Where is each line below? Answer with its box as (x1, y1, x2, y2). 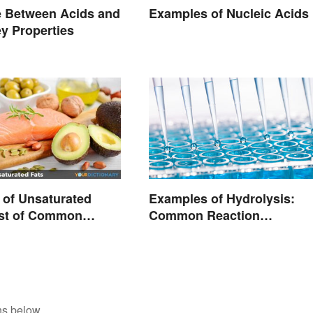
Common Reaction (148, 205, 260, 224)
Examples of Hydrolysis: (148, 189, 295, 208)
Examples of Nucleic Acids (148, 4, 309, 23)
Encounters (148, 222, 218, 241)
